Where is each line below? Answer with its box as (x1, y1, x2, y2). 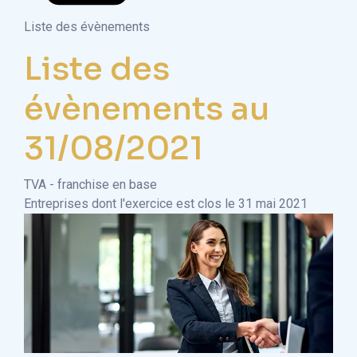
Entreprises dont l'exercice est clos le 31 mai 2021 (24, 196, 308, 211)
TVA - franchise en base (24, 177, 157, 192)
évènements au (24, 88, 270, 129)
